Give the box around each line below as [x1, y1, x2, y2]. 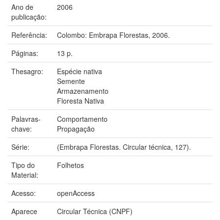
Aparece [11, 206, 37, 216]
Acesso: [11, 188, 38, 198]
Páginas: [11, 48, 40, 58]
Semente [57, 76, 85, 86]
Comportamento [57, 113, 108, 124]
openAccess [57, 188, 95, 198]
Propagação [57, 123, 95, 134]
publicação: [11, 11, 49, 22]
